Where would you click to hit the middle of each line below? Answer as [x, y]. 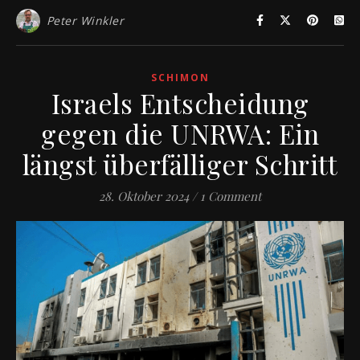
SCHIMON [180, 77]
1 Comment [231, 196]
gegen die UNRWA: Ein [180, 133]
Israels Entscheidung [180, 102]
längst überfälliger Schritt [180, 164]
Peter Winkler [85, 20]
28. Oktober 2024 [144, 196]
